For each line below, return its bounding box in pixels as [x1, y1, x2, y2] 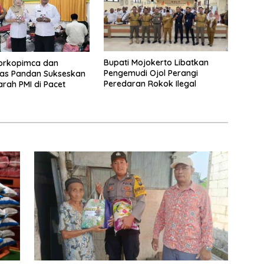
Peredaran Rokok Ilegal [103, 78, 196, 90]
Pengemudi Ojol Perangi [103, 68, 198, 79]
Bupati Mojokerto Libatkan [103, 57, 209, 68]
